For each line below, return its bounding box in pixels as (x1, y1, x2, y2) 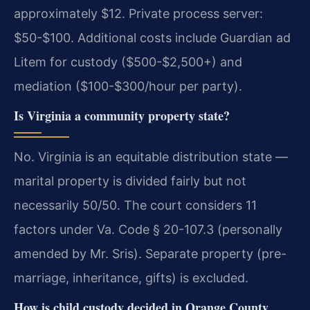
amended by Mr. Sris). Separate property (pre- (14, 246, 286, 261)
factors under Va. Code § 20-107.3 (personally (14, 221, 282, 237)
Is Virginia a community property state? (14, 106, 230, 125)
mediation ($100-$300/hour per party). (14, 78, 242, 93)
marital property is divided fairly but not (14, 173, 246, 188)
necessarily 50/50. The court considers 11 (14, 197, 257, 212)
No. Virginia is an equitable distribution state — (14, 149, 288, 164)
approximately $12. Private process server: (14, 6, 263, 21)
